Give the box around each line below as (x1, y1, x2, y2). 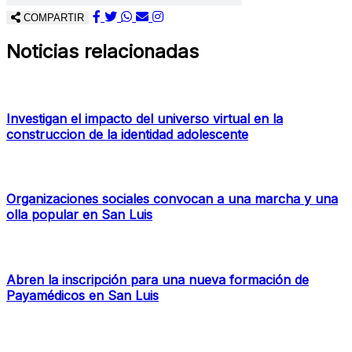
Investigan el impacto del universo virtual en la (6, 110, 283, 126)
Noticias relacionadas (6, 39, 199, 63)
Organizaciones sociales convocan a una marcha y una (6, 191, 338, 207)
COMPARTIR (20, 11, 84, 24)
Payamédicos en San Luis (6, 288, 159, 304)
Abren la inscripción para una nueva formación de (6, 272, 309, 288)
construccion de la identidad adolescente (6, 126, 248, 142)
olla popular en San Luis (6, 207, 152, 223)
